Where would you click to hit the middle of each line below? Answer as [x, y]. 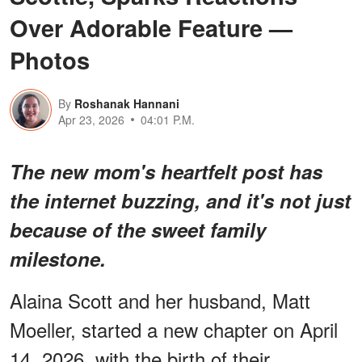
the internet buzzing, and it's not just [180, 201]
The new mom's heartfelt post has [166, 172]
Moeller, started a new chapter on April [174, 330]
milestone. [58, 259]
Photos [50, 60]
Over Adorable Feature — [151, 28]
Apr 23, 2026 [91, 120]
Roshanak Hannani [127, 104]
